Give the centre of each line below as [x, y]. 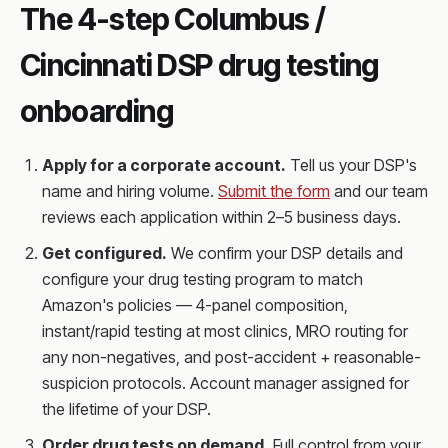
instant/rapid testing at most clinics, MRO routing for [225, 331]
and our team [379, 191]
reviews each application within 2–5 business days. [221, 217]
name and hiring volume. [130, 191]
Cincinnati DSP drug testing [199, 65]
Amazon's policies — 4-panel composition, [195, 305]
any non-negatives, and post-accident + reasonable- [231, 357]
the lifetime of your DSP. [126, 409]
